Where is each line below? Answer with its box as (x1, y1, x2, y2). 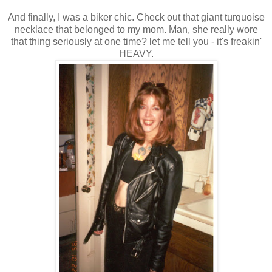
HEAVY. (118, 48, 154, 59)
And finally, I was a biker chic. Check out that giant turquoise (7, 12, 265, 22)
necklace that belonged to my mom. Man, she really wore (14, 24, 258, 35)
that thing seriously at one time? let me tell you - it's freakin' (10, 36, 262, 47)
